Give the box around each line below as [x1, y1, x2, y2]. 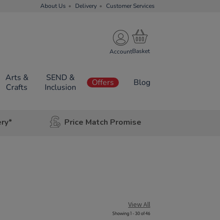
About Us [40, 2, 66, 10]
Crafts [6, 82, 28, 93]
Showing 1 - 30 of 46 [112, 211, 150, 217]
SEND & [46, 72, 75, 83]
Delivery [75, 2, 97, 10]
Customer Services [106, 2, 155, 10]
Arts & [5, 72, 28, 83]
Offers [92, 77, 114, 88]
